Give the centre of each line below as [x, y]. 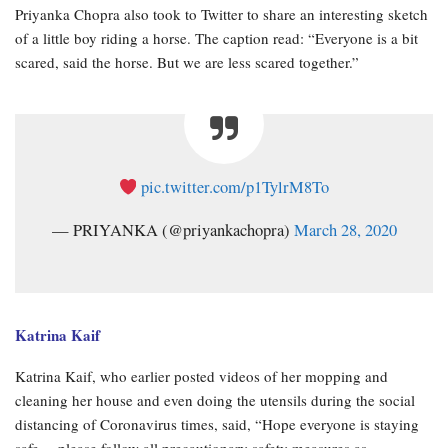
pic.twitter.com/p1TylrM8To [235, 186]
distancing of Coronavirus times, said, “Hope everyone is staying [217, 423]
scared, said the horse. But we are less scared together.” [187, 61]
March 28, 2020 [345, 229]
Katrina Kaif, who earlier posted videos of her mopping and [201, 375]
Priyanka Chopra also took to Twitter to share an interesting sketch [221, 13]
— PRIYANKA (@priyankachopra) [172, 229]
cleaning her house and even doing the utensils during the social [215, 399]
